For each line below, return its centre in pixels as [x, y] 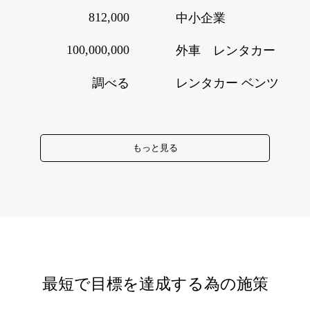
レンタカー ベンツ [228, 83]
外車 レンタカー [226, 50]
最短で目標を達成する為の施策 [155, 283]
